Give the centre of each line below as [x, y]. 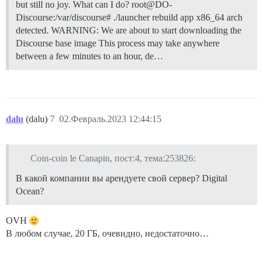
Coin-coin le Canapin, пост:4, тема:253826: [113, 158]
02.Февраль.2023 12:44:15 [110, 119]
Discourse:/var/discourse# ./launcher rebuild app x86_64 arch [129, 17]
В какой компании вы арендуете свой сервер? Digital [122, 178]
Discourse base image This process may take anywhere [118, 43]
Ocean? [30, 191]
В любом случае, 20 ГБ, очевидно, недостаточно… [107, 233]
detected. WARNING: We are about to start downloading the [129, 30]
